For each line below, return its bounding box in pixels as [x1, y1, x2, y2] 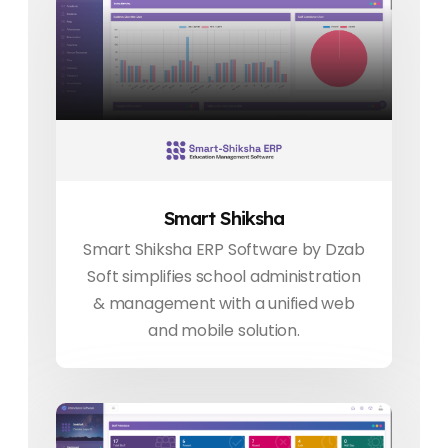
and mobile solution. [148, 318, 300, 342]
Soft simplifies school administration [87, 264, 361, 288]
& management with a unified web [93, 291, 355, 315]
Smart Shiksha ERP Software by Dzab [83, 237, 365, 261]
